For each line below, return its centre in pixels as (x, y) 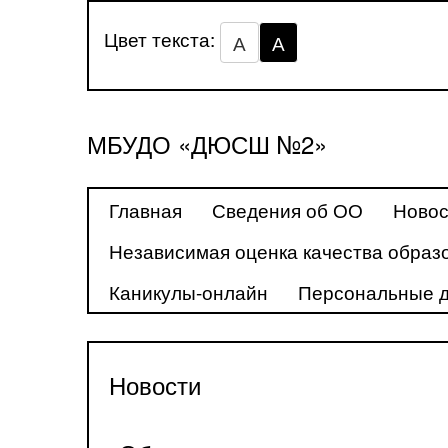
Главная (145, 209)
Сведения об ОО (287, 209)
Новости (155, 384)
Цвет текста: (162, 39)
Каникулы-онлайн (188, 291)
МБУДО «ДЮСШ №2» (207, 143)
